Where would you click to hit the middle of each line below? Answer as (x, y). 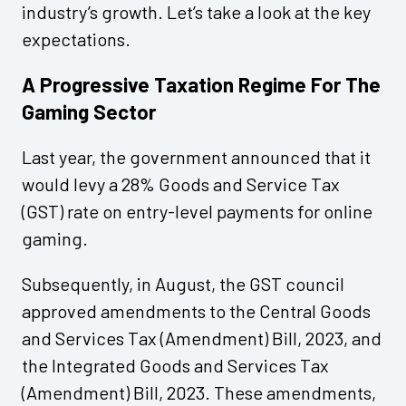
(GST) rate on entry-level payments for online (197, 212)
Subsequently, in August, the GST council (183, 284)
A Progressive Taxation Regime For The (201, 85)
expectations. (76, 39)
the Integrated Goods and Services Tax (175, 366)
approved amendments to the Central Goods (196, 311)
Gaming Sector (89, 112)
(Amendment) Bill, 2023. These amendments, (199, 393)
